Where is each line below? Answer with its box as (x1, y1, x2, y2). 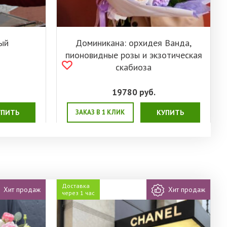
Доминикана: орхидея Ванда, (75, 37, 192, 49)
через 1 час (62, 189, 95, 197)
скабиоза (116, 61, 152, 73)
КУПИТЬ (156, 108, 184, 118)
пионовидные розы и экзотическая (65, 49, 202, 61)
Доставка (62, 182, 90, 190)
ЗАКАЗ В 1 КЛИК (75, 108, 125, 117)
